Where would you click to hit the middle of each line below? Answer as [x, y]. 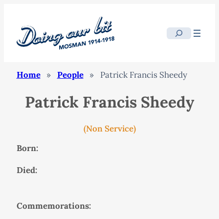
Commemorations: [54, 206]
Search [179, 33]
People [70, 75]
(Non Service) [109, 128]
